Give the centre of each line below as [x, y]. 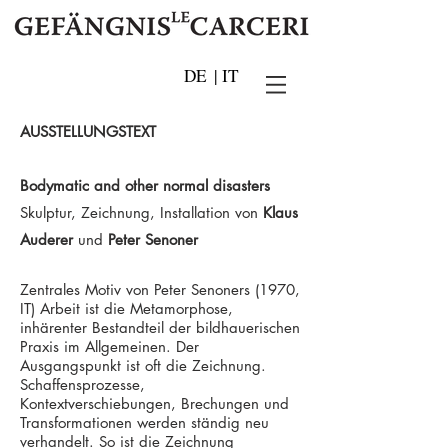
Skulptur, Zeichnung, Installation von [141, 212]
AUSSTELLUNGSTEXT [88, 131]
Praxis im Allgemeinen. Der [109, 346]
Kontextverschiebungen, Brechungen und [154, 403]
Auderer [49, 239]
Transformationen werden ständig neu [144, 422]
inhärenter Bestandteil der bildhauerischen [160, 327]
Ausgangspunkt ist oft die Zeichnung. [143, 365]
